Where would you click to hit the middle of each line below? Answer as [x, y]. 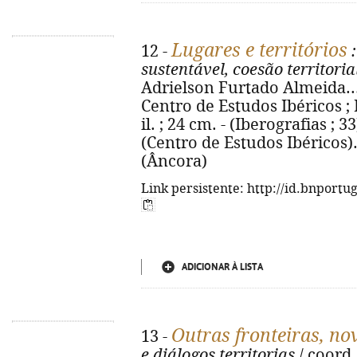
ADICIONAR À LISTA [222, 267]
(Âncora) [174, 161]
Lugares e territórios [259, 50]
